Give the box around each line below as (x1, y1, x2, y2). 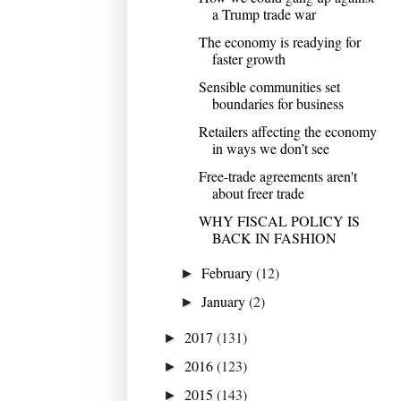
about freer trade (211, 183, 304, 202)
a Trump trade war (211, 4, 316, 23)
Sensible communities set (198, 76, 340, 96)
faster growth (211, 48, 286, 68)
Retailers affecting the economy (198, 121, 377, 141)
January (201, 291, 250, 311)
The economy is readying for (198, 31, 361, 51)
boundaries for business (211, 93, 344, 113)
